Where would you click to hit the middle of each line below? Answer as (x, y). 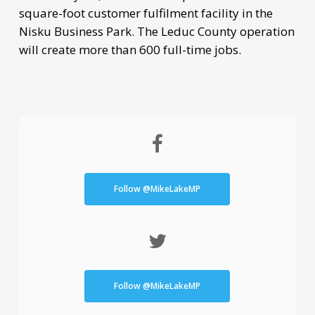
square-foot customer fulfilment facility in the (146, 13)
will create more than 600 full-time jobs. (130, 49)
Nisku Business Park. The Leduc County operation (156, 31)
